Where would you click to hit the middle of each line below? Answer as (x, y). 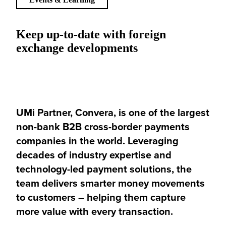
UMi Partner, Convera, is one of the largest (113, 112)
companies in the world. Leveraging (97, 140)
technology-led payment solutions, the (104, 168)
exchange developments (77, 48)
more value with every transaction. (95, 211)
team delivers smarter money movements (110, 183)
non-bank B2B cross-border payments (103, 126)
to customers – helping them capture (101, 197)
